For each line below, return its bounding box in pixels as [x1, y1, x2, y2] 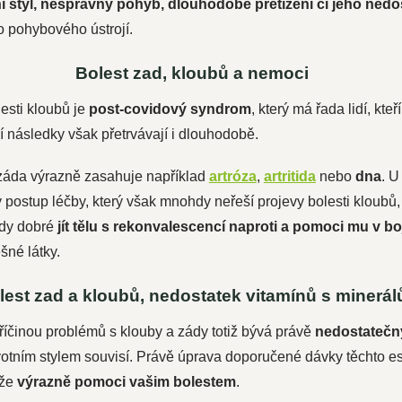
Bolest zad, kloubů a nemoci [74, 64, 309, 83]
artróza [208, 169, 257, 184]
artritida [263, 169, 316, 184]
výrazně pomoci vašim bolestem [16, 374, 236, 389]
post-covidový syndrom [88, 101, 251, 117]
